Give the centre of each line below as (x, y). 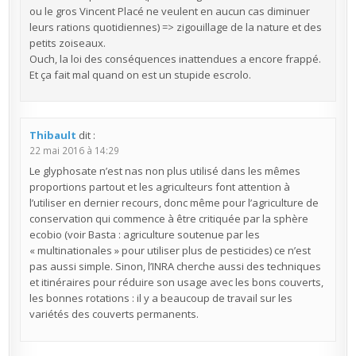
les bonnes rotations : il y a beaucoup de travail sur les (161, 298)
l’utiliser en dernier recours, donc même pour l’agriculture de (174, 203)
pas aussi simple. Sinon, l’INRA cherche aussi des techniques (175, 267)
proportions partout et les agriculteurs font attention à (159, 187)
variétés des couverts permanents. (114, 314)
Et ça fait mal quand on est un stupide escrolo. (140, 74)
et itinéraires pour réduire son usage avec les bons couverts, (176, 282)
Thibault (52, 135)
